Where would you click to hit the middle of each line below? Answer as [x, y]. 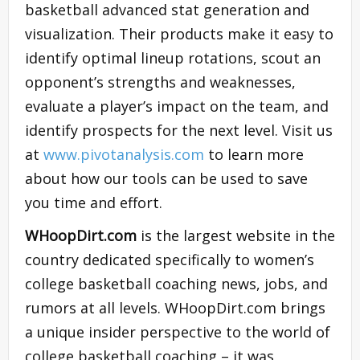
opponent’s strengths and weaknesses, [160, 82]
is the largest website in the [236, 236]
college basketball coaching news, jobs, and [176, 284]
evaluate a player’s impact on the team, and [177, 106]
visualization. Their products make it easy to [179, 34]
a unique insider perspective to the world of [178, 332]
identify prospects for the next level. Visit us [179, 131]
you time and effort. [94, 203]
